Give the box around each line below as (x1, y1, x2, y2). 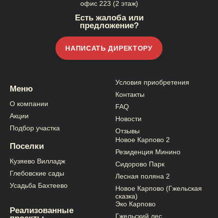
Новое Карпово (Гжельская (115, 184, 202, 192)
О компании (10, 100, 48, 108)
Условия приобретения (115, 78, 189, 87)
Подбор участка (10, 124, 60, 132)
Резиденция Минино (115, 147, 181, 156)
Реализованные (10, 205, 73, 215)
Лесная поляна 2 (115, 172, 170, 180)
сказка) (115, 192, 138, 200)
